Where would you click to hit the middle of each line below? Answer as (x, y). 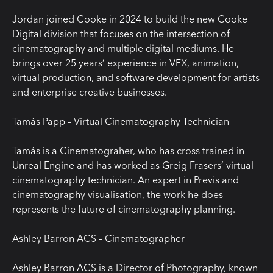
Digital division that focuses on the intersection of (121, 33)
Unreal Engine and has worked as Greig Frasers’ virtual (133, 165)
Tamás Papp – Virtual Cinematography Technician (121, 121)
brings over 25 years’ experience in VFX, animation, (126, 62)
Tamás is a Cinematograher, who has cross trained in (128, 150)
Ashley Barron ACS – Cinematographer (98, 238)
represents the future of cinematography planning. (124, 209)
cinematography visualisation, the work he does (118, 194)
